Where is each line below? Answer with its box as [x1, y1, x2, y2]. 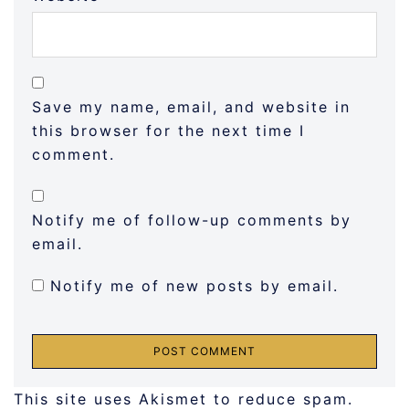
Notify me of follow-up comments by [32, 211, 351, 230]
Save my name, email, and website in [32, 98, 351, 117]
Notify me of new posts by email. [50, 277, 339, 296]
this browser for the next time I [32, 121, 305, 141]
